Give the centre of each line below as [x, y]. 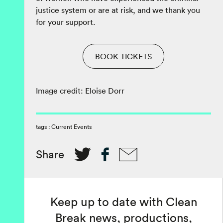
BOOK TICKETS [123, 56]
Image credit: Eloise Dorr [80, 91]
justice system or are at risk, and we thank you [118, 10]
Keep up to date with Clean [123, 202]
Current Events [71, 127]
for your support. [65, 22]
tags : [44, 127]
